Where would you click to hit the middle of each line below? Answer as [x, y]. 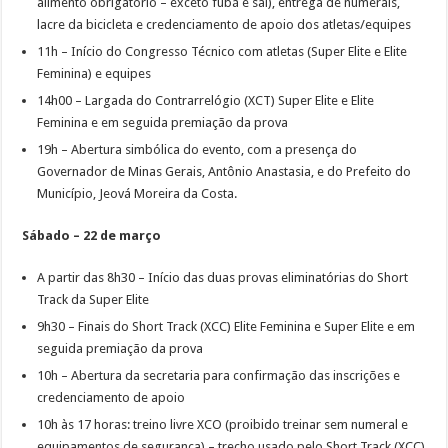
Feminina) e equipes [94, 74]
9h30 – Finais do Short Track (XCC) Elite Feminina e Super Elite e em [226, 327]
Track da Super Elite [93, 300]
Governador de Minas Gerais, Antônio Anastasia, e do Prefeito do [224, 172]
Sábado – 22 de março [92, 236]
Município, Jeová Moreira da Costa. [137, 194]
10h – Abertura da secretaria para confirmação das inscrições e [219, 376]
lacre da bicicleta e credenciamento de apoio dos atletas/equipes [224, 25]
